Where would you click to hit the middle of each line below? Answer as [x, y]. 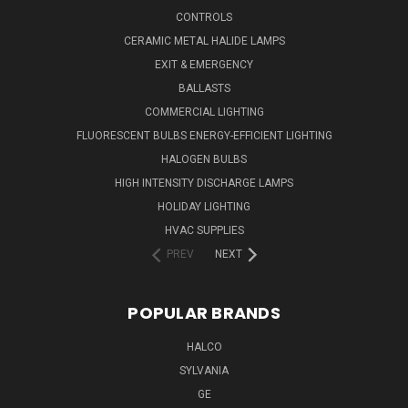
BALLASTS [204, 88]
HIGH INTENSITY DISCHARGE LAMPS [204, 183]
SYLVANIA [204, 371]
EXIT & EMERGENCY [204, 65]
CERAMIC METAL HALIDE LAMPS [204, 41]
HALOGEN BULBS [204, 159]
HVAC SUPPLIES [204, 230]
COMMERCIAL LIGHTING [204, 112]
